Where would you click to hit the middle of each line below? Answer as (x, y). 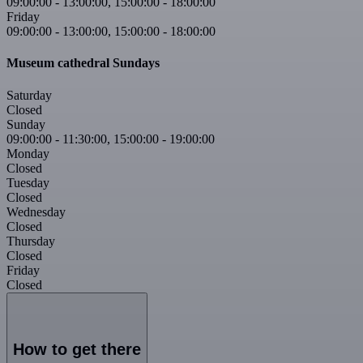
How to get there (77, 350)
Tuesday (28, 182)
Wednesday (36, 211)
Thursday (31, 241)
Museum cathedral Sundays (83, 63)
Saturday (29, 95)
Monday (28, 153)
